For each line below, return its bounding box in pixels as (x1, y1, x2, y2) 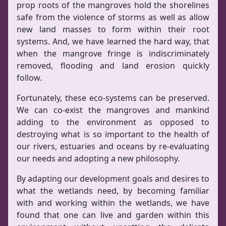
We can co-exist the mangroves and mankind (17, 104, 209, 116)
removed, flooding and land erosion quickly (17, 60, 209, 71)
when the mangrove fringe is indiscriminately (17, 48, 209, 59)
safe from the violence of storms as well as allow (17, 12, 209, 23)
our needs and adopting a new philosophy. (17, 153, 180, 164)
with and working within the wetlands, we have (17, 197, 209, 208)
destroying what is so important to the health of (17, 129, 209, 140)
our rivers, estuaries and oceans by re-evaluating (17, 141, 209, 152)
